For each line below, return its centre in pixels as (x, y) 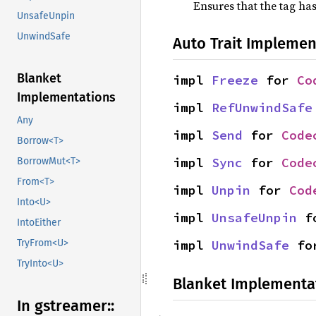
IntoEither (39, 223)
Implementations (66, 98)
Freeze (235, 80)
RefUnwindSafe (262, 108)
